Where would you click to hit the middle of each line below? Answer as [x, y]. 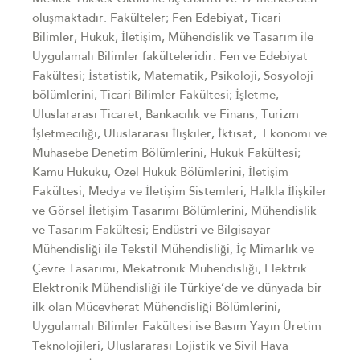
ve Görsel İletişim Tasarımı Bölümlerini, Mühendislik [174, 212]
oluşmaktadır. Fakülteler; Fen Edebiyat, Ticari [157, 19]
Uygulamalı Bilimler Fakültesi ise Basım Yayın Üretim [177, 327]
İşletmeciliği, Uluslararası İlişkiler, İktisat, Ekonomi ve [180, 135]
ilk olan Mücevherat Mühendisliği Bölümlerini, [156, 308]
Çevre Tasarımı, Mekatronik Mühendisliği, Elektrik [170, 270]
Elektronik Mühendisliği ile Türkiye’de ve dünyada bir [177, 289]
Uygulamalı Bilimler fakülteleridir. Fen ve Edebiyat [170, 57]
